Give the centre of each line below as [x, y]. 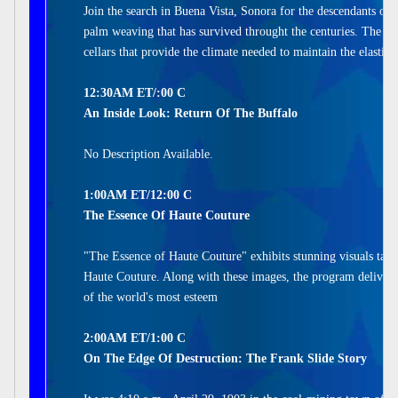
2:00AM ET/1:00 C [135, 338]
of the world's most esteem [151, 297]
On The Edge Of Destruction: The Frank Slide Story [225, 358]
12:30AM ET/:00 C [135, 93]
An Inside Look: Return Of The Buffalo [191, 113]
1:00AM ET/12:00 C [138, 195]
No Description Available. [148, 154]
